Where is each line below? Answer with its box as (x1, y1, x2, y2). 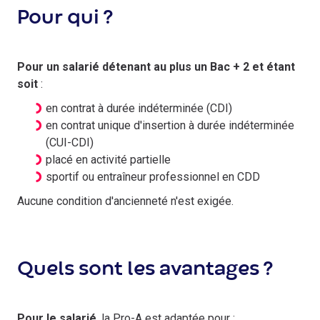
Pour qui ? (17, 10, 113, 27)
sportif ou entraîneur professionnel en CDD (46, 170, 260, 184)
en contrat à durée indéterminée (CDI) (46, 101, 232, 115)
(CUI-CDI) (46, 136, 94, 149)
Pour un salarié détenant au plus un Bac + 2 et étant (17, 60, 295, 74)
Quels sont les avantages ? (17, 261, 273, 279)
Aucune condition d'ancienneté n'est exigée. (17, 194, 236, 208)
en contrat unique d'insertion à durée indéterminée (46, 119, 294, 132)
